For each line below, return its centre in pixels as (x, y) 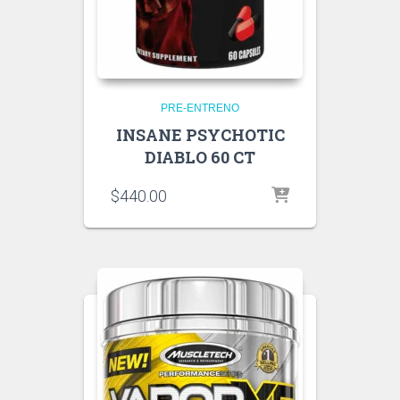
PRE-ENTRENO (200, 108)
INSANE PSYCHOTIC (200, 135)
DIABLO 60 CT (200, 157)
